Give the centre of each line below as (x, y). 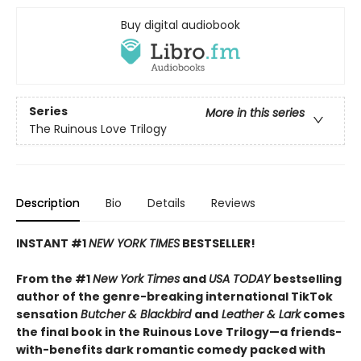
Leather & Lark (259, 314)
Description (48, 203)
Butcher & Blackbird (137, 314)
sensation (48, 314)
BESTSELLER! (218, 243)
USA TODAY (241, 278)
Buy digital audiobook (180, 25)
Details (166, 203)
